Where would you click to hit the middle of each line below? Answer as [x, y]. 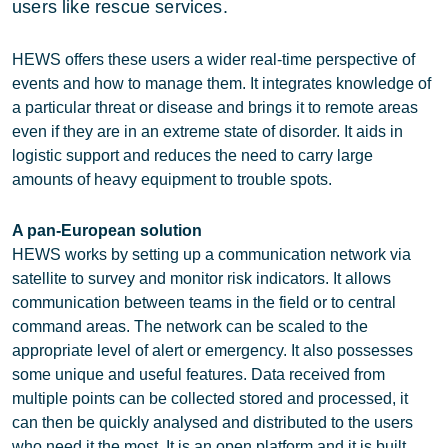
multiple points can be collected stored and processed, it [210, 398]
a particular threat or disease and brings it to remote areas [215, 107]
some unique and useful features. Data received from [198, 374]
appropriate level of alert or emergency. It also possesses [212, 350]
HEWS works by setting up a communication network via [211, 254]
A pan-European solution [107, 230]
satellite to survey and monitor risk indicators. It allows [201, 278]
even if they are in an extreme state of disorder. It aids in [207, 131]
